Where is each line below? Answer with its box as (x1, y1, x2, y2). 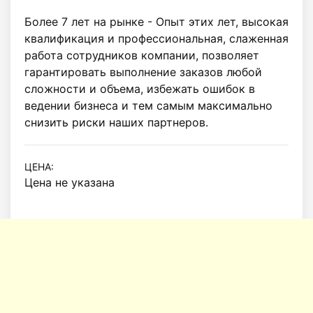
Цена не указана (24, 175, 115, 189)
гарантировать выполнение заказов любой (24, 64, 262, 79)
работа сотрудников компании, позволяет (24, 48, 259, 62)
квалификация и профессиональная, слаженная (24, 31, 289, 45)
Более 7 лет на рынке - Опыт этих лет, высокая (24, 14, 289, 29)
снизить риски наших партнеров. (24, 115, 208, 129)
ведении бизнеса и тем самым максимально (24, 98, 272, 112)
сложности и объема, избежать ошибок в (24, 81, 255, 96)
